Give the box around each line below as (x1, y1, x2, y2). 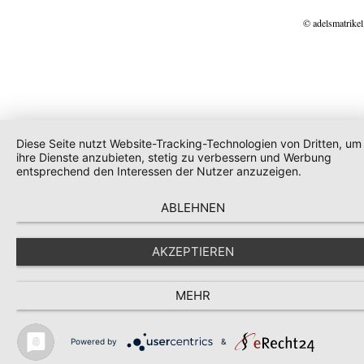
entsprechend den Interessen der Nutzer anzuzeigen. (16, 164, 301, 178)
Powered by (71, 336, 118, 346)
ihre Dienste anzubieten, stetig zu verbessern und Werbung (16, 150, 331, 164)
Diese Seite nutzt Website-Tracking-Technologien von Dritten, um (16, 136, 362, 150)
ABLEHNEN (161, 200, 225, 215)
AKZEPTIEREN (152, 244, 234, 259)
